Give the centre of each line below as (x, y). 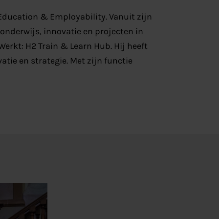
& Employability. (72, 16)
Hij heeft (131, 46)
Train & (53, 46)
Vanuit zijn (130, 16)
